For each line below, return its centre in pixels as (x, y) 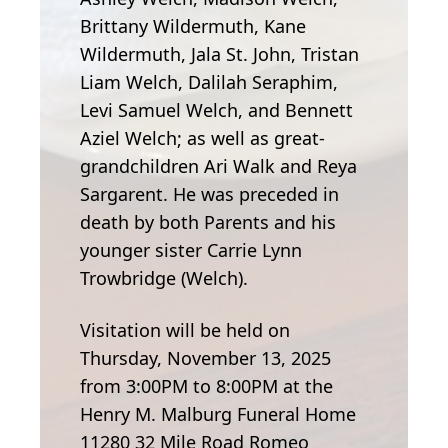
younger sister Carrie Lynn (191, 250)
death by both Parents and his (208, 222)
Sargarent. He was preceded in (209, 194)
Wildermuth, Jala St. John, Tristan (219, 54)
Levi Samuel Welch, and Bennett (216, 110)
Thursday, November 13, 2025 (205, 358)
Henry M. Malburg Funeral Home (218, 414)
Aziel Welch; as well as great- (202, 138)
